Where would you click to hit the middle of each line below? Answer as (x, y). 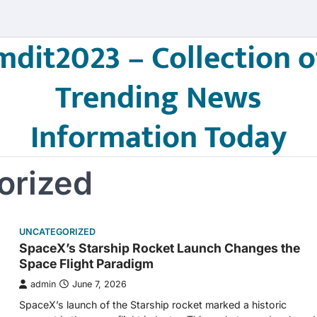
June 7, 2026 (99, 284)
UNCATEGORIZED (57, 232)
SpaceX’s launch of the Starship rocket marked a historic (153, 305)
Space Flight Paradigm (86, 264)
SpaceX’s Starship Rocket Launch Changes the (160, 248)
